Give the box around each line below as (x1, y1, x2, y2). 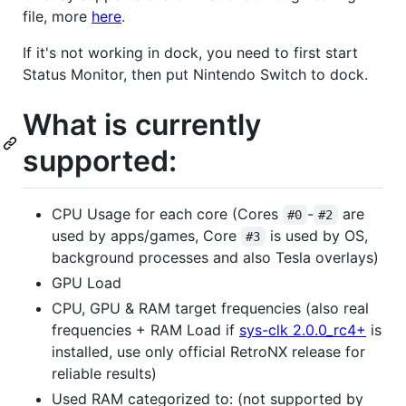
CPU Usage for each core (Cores (52, 205, 283, 224)
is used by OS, (265, 227, 372, 246)
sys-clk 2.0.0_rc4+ (239, 321, 366, 340)
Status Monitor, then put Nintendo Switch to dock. (23, 64, 368, 83)
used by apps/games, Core (52, 227, 241, 246)
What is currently (23, 106, 261, 142)
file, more (23, 6, 92, 25)
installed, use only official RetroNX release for (52, 343, 365, 362)
